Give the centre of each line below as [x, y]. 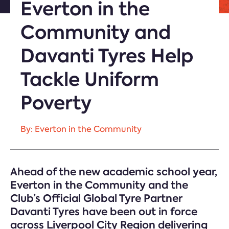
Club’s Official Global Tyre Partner [96, 198]
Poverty [56, 103]
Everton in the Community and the [99, 185]
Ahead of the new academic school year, [114, 172]
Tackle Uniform [90, 79]
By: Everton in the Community [81, 129]
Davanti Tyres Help [107, 56]
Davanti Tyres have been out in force [104, 212]
